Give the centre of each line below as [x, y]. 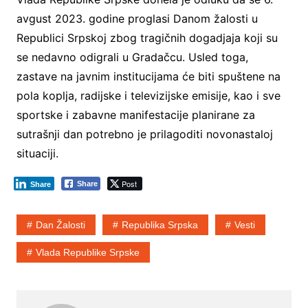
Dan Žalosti [60, 224]
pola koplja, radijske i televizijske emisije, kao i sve [148, 95]
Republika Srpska [159, 224]
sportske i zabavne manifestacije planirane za [135, 114]
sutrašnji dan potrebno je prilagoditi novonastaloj [144, 134]
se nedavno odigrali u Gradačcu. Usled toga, [132, 57]
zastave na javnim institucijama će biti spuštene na [148, 76]
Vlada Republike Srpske [87, 252]
